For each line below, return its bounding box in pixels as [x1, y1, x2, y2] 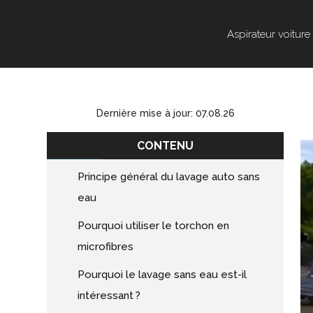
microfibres [78, 240, 134, 253]
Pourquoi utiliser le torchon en [78, 219, 230, 232]
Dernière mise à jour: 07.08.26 [96, 108, 235, 119]
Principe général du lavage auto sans [78, 170, 261, 183]
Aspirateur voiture [226, 27, 310, 41]
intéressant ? [78, 289, 141, 302]
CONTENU [137, 139, 194, 152]
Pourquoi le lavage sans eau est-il [78, 268, 247, 281]
